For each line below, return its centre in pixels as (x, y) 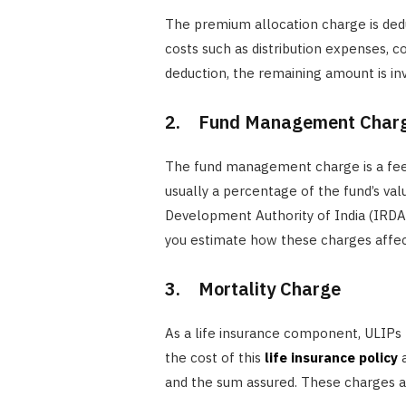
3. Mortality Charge (252, 288)
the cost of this (214, 357)
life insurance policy (331, 357)
